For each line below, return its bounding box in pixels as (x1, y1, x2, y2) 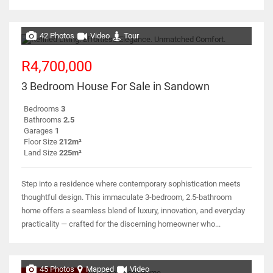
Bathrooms (24, 115, 62, 124)
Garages (24, 126, 53, 135)
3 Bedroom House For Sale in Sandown (21, 79, 210, 93)
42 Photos (40, 30, 74, 40)
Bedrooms (24, 104, 59, 113)
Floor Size (24, 136, 57, 146)
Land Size (24, 147, 57, 157)
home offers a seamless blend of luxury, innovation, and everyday (21, 205, 245, 215)
